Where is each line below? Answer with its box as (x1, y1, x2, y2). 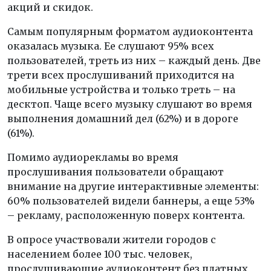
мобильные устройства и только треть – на (7, 83, 235, 96)
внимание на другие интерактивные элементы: (7, 180, 259, 192)
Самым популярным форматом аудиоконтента (7, 25, 253, 38)
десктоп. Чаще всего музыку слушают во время (7, 97, 252, 110)
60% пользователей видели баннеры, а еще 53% (7, 194, 255, 207)
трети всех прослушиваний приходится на (7, 68, 234, 81)
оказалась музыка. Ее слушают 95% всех (7, 39, 214, 52)
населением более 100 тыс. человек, (7, 247, 192, 260)
